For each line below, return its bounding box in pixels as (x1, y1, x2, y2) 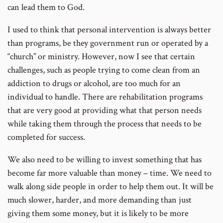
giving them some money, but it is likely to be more (7, 207, 189, 219)
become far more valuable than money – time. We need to (7, 167, 212, 179)
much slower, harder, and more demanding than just (7, 194, 192, 206)
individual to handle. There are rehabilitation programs (7, 91, 203, 103)
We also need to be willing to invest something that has (7, 153, 202, 165)
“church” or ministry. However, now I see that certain (7, 50, 195, 62)
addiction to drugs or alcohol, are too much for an (7, 77, 181, 89)
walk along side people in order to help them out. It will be (7, 180, 214, 192)
